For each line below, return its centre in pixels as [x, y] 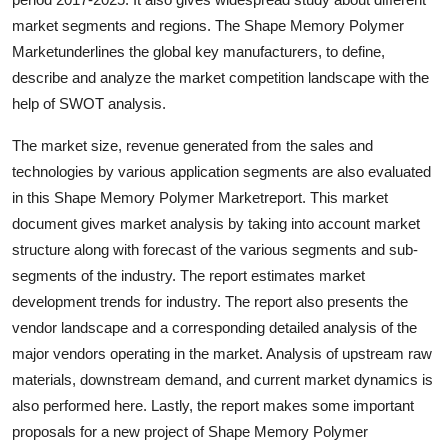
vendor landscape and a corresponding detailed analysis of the [214, 327]
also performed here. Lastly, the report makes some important [213, 405]
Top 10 [40, 17]
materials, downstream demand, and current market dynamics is [222, 379]
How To [44, 66]
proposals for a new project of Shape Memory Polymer [190, 431]
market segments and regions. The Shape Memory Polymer [208, 25]
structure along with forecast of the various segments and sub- [215, 249]
